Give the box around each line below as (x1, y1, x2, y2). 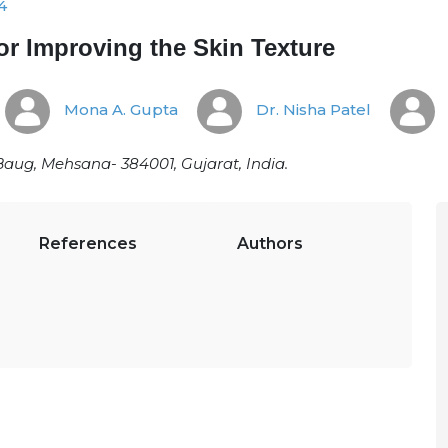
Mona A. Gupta (60, 100, 178, 120)
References (39, 234, 137, 253)
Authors (237, 234, 303, 253)
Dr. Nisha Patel (252, 100, 371, 120)
